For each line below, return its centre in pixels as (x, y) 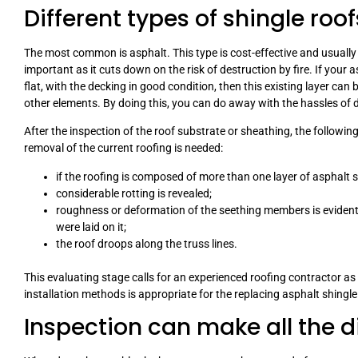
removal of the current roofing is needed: (123, 148)
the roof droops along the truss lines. (147, 243)
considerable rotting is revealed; (134, 193)
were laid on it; (91, 227)
